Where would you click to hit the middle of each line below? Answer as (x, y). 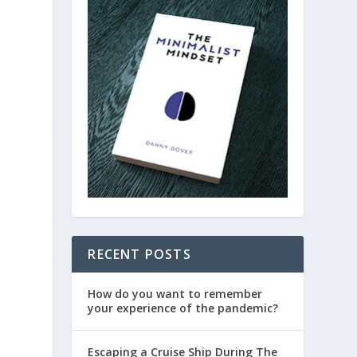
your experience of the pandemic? (183, 308)
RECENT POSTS (139, 254)
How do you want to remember (175, 293)
